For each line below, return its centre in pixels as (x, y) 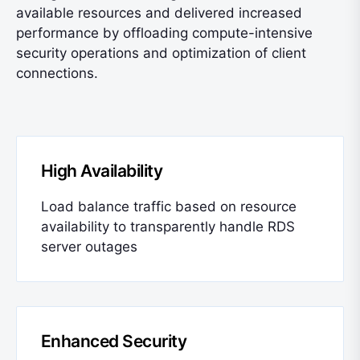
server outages (89, 247)
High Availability (102, 171)
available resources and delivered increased (159, 13)
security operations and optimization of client (161, 53)
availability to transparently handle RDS (168, 227)
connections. (57, 73)
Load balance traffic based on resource (169, 207)
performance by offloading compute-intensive (164, 33)
